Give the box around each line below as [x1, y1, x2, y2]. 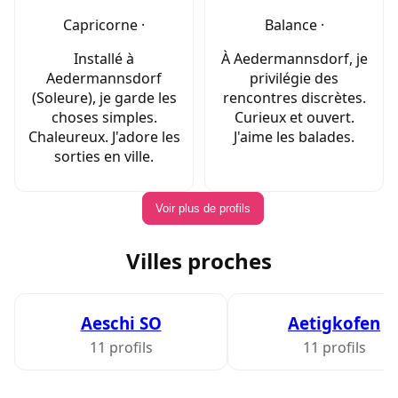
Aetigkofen [288, 311, 380, 334]
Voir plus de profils [155, 202, 251, 216]
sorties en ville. [54, 147, 154, 167]
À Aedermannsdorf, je [220, 49, 368, 69]
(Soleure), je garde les [31, 88, 177, 108]
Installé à [74, 49, 134, 69]
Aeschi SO [80, 311, 162, 334]
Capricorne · [63, 15, 145, 36]
